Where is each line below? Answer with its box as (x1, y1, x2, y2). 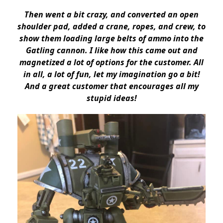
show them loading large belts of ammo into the (19, 33, 204, 44)
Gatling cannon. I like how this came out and (25, 45, 198, 56)
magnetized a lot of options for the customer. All (19, 57, 204, 68)
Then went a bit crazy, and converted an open (24, 9, 199, 20)
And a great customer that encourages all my (24, 81, 199, 92)
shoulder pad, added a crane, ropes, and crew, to (17, 21, 206, 32)
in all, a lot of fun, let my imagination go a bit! (23, 69, 200, 80)
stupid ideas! (86, 93, 137, 104)
